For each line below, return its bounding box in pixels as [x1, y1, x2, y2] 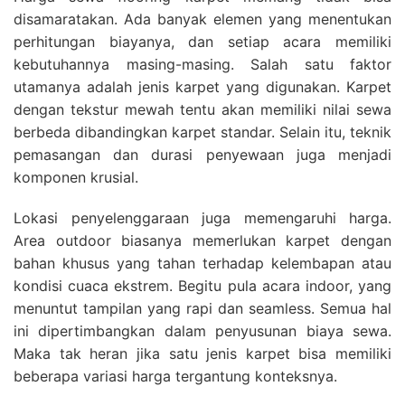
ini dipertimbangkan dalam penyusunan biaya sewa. [14, 322, 391, 341]
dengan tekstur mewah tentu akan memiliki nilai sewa [14, 100, 391, 119]
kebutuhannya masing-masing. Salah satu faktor [14, 55, 391, 74]
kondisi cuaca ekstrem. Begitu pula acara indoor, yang [14, 277, 391, 296]
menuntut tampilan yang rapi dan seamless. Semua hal [14, 299, 391, 318]
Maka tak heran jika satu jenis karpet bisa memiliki [14, 344, 391, 363]
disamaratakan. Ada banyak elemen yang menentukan [14, 10, 391, 29]
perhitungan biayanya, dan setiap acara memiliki [14, 33, 391, 52]
